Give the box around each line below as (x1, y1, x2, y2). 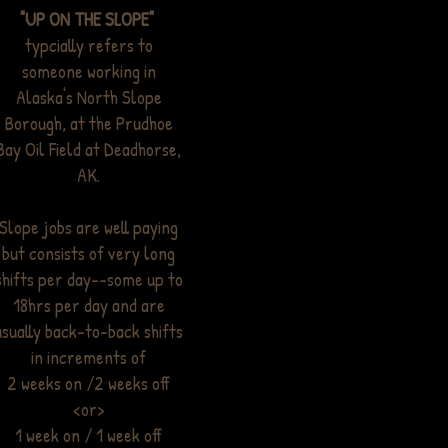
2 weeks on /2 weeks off (7, 370, 170, 396)
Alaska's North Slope (15, 84, 162, 110)
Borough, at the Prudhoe (4, 110, 173, 136)
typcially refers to (24, 32, 153, 58)
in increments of (31, 344, 146, 370)
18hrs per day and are (12, 292, 165, 318)
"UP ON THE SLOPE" (19, 6, 154, 32)
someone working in (21, 58, 156, 84)
